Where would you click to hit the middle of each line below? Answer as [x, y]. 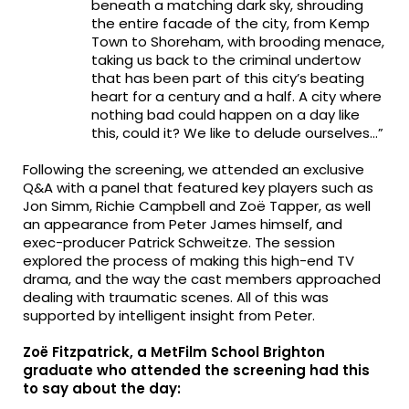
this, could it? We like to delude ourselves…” [237, 132]
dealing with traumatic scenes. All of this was [176, 298]
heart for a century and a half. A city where [236, 96]
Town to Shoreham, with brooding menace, [237, 41]
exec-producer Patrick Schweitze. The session [179, 243]
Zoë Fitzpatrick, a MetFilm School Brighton [174, 352]
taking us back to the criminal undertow [225, 59]
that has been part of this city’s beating [227, 78]
